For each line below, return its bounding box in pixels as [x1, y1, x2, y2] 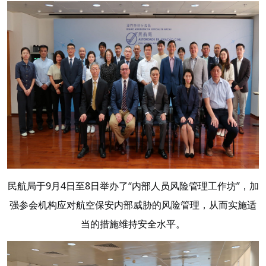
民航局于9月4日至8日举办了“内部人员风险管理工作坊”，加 [7, 179, 259, 193]
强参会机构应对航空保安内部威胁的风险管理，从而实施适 [9, 198, 256, 212]
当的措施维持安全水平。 [81, 217, 185, 231]
